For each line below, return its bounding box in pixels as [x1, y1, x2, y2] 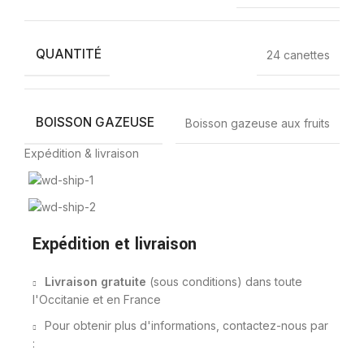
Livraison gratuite [45, 275, 146, 289]
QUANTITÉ [36, 46, 102, 62]
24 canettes [266, 47, 330, 62]
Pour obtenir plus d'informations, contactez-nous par [45, 318, 328, 333]
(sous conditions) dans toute [146, 275, 302, 289]
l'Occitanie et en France [32, 292, 161, 307]
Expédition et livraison [32, 232, 197, 257]
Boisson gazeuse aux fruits [185, 115, 330, 130]
